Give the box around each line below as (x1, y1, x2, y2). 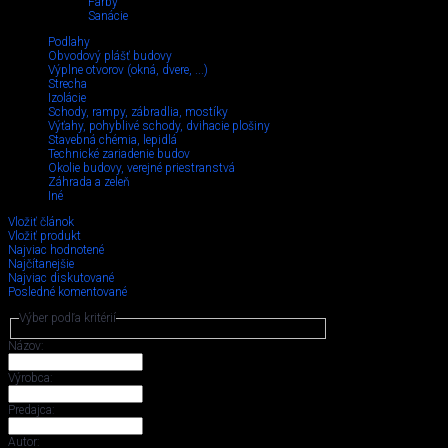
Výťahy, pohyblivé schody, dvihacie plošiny (48, 119, 270, 133)
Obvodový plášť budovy (48, 49, 172, 63)
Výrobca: (8, 371, 53, 386)
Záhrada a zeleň (48, 175, 130, 189)
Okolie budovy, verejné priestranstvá (48, 161, 235, 175)
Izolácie (48, 91, 86, 105)
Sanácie (88, 9, 128, 23)
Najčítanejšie (8, 257, 74, 271)
